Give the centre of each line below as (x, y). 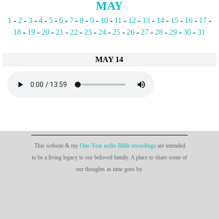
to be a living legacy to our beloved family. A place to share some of (109, 157)
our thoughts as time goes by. (109, 169)
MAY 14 (109, 60)
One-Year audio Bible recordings (118, 146)
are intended (170, 146)
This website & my (57, 146)
